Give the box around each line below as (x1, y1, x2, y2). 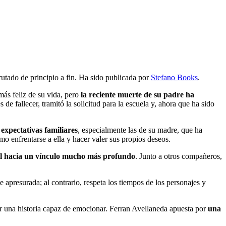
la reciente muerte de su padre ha (81, 90, 194, 99)
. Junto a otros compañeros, (135, 151, 222, 160)
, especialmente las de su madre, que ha (78, 125, 202, 134)
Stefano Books (151, 73, 198, 82)
